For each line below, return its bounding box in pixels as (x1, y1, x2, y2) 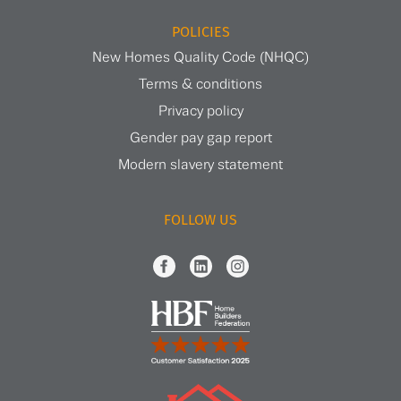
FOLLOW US (164, 211, 237, 228)
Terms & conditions (139, 76, 262, 92)
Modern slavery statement (118, 157, 283, 173)
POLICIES (171, 22, 230, 40)
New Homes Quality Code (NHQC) (92, 49, 309, 65)
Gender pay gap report (129, 130, 272, 146)
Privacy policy (158, 103, 243, 119)
